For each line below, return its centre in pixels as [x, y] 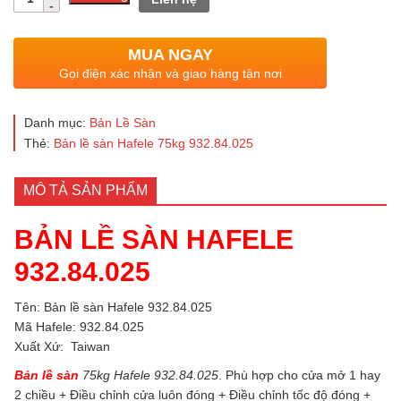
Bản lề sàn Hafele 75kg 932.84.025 [154, 144]
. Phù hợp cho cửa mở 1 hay [299, 375]
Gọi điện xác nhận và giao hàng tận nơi [170, 74]
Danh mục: [57, 123]
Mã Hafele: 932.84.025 [79, 327]
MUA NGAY [170, 55]
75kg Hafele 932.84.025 [150, 375]
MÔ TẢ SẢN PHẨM [85, 191]
